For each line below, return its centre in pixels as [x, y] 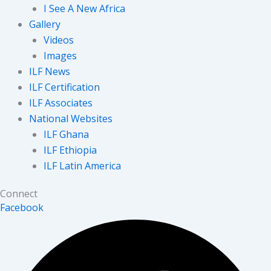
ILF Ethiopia [70, 150]
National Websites [71, 118]
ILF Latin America [82, 165]
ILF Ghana [66, 134]
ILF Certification [64, 87]
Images [60, 55]
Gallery [45, 24]
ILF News [50, 71]
